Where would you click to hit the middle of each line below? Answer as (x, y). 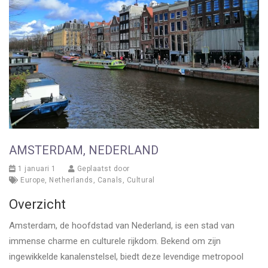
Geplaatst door (102, 169)
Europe (33, 180)
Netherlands (71, 180)
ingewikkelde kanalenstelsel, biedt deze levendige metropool (126, 257)
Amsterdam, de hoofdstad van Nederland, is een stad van (122, 226)
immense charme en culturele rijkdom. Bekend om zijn (115, 241)
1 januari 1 (36, 169)
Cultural (141, 180)
